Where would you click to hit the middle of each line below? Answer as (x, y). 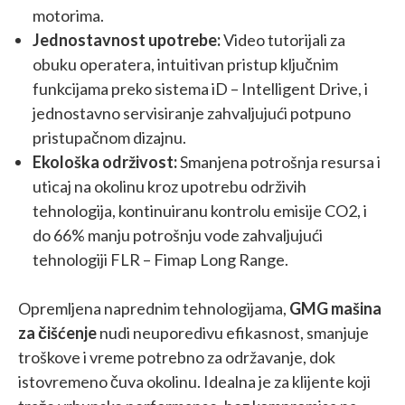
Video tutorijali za (283, 39)
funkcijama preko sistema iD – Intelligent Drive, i (200, 88)
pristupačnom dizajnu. (109, 137)
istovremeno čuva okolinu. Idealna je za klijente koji (194, 381)
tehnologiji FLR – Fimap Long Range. (160, 259)
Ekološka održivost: (105, 161)
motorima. (68, 15)
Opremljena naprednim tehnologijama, (154, 308)
